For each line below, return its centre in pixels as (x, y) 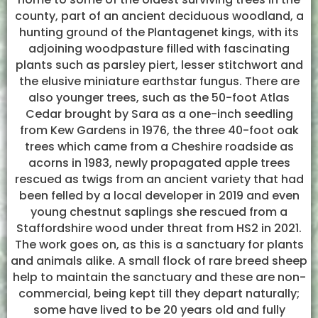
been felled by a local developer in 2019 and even (159, 196)
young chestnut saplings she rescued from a (159, 212)
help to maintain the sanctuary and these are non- (159, 277)
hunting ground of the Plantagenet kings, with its (159, 32)
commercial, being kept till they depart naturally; (159, 294)
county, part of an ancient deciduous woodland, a (159, 16)
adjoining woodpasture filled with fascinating (159, 49)
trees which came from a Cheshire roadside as (159, 147)
